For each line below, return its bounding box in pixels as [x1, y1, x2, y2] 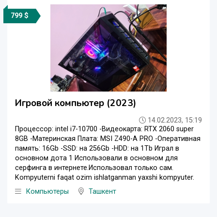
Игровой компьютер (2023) [15, 97, 136, 110]
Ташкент [89, 187, 116, 196]
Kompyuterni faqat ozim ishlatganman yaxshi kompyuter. [15, 173, 194, 182]
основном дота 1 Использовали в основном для [15, 154, 178, 163]
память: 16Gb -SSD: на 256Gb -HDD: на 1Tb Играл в [15, 144, 179, 153]
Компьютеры [26, 187, 69, 196]
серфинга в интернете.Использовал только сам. [15, 164, 173, 172]
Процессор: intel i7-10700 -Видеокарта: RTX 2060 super [15, 125, 194, 134]
